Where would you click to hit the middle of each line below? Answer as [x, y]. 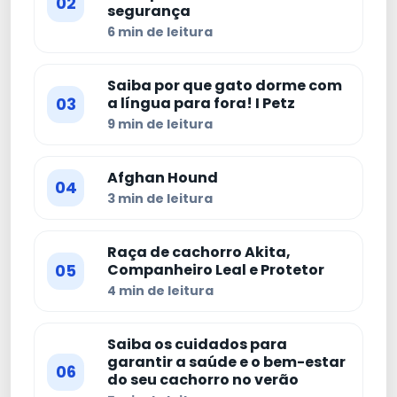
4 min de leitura [160, 291]
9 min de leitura [160, 125]
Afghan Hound [163, 178]
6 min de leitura [160, 32]
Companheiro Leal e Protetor [216, 270]
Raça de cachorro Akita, [199, 253]
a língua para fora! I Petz [201, 104]
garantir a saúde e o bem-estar [226, 362]
